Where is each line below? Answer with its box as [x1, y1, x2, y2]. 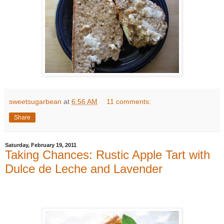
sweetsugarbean [9, 97, 61, 105]
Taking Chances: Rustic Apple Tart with [5, 147, 210, 161]
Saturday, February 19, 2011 [5, 141, 76, 148]
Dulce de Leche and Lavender [5, 161, 162, 175]
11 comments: [106, 97, 151, 105]
